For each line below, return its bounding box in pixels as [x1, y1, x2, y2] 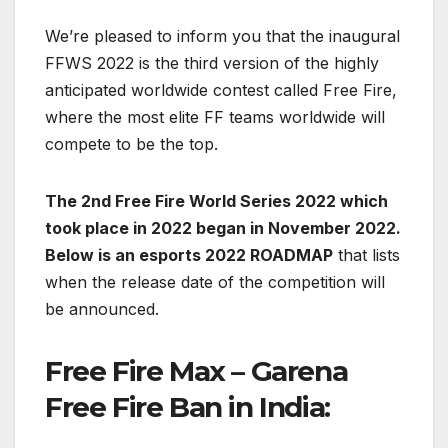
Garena [250, 354, 348, 389]
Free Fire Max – [45, 354, 251, 389]
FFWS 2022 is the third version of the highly [45, 53, 379, 74]
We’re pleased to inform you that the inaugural [45, 26, 400, 47]
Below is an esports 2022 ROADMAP [45, 245, 333, 266]
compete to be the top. [45, 134, 218, 155]
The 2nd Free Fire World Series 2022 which [45, 191, 388, 212]
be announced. [45, 299, 159, 320]
